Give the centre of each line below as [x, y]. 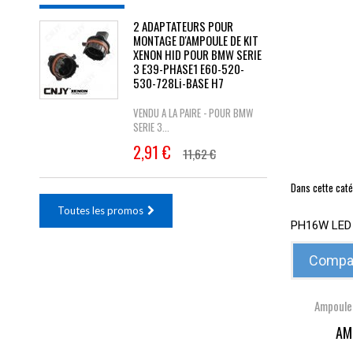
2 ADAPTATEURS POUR [183, 26]
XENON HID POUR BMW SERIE [197, 54]
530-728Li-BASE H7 [178, 83]
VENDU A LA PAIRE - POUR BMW [193, 113]
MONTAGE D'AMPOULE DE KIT [196, 40]
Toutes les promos [100, 210]
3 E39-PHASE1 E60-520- [189, 69]
